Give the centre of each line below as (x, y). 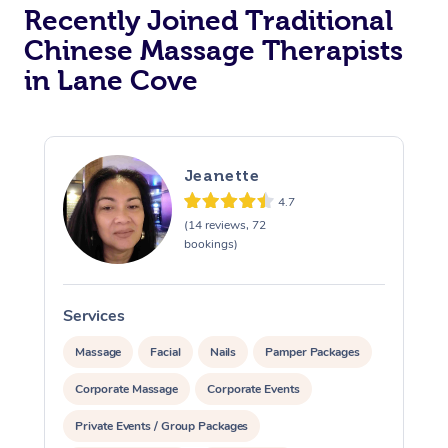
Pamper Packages (312, 351)
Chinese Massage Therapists (213, 51)
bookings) (210, 244)
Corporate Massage (127, 388)
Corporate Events (253, 388)
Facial (165, 351)
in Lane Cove (111, 81)
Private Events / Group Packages (161, 425)
